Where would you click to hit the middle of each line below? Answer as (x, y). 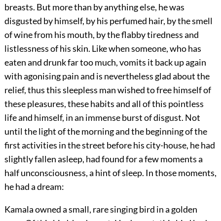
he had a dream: (34, 187)
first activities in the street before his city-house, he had (110, 145)
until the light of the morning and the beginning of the (106, 131)
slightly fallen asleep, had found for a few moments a (103, 159)
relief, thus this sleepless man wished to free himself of (108, 90)
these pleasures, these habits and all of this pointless (104, 104)
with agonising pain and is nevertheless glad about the (107, 76)
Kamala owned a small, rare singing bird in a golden (101, 209)
